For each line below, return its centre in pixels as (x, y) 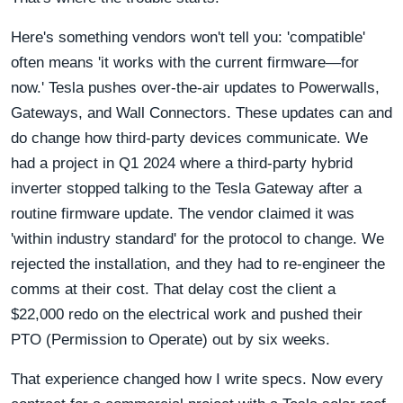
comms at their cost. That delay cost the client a (173, 289)
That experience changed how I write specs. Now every (197, 379)
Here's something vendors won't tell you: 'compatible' (188, 37)
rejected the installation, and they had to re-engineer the (198, 264)
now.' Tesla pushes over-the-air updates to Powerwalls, (195, 87)
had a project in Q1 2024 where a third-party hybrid (182, 163)
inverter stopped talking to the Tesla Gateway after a (186, 188)
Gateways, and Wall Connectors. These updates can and (201, 112)
